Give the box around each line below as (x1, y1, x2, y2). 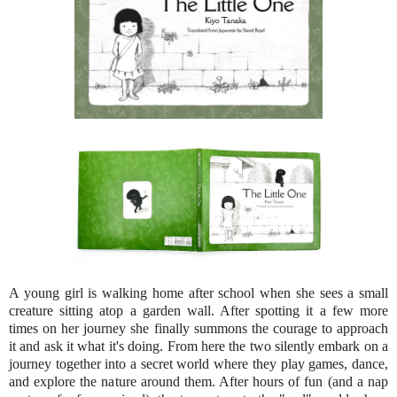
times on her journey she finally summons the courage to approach (9, 320, 388, 336)
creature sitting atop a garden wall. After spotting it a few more (9, 302, 388, 318)
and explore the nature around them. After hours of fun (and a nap (9, 373, 388, 389)
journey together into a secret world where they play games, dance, (9, 355, 388, 371)
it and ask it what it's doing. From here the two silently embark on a (9, 338, 388, 354)
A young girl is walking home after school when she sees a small (9, 284, 388, 300)
